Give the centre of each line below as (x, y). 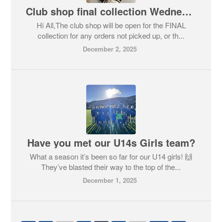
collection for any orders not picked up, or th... (111, 35)
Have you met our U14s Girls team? (111, 142)
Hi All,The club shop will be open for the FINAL (111, 25)
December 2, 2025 (110, 49)
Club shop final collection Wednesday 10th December (187, 11)
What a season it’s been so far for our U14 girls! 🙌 (111, 156)
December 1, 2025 (110, 180)
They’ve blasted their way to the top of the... (111, 167)
